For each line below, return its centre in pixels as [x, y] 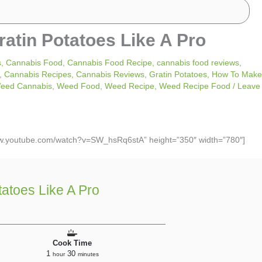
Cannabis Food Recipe [110, 63]
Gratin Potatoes [178, 74]
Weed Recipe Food [195, 86]
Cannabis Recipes [38, 74]
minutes [88, 254]
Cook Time [72, 243]
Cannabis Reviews [110, 74]
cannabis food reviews [198, 63]
